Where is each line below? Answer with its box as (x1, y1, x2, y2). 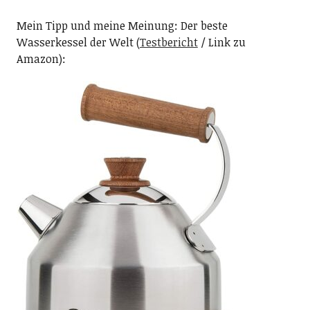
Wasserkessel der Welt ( (16, 35, 140, 50)
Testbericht (139, 35, 198, 50)
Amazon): (16, 51, 66, 66)
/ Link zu (197, 35, 246, 50)
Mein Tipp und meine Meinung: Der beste (16, 18, 228, 33)
